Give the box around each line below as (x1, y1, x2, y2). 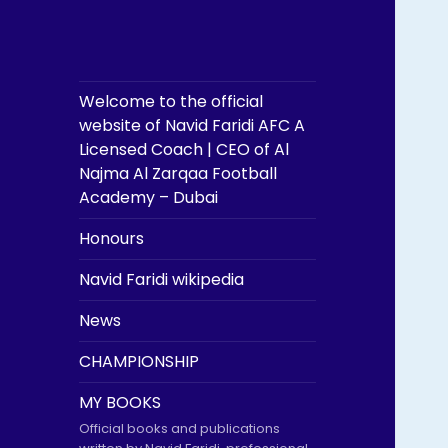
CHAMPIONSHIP (79, 349, 200, 373)
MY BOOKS (79, 390, 162, 414)
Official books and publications (79, 418, 281, 438)
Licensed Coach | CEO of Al (79, 137, 290, 161)
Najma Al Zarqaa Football (79, 161, 278, 185)
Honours (79, 226, 145, 250)
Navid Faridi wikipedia (79, 267, 245, 291)
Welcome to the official (79, 89, 264, 113)
